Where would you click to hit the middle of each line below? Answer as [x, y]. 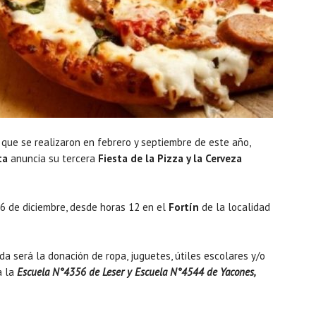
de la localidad [235, 207]
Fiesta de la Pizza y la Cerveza [170, 158]
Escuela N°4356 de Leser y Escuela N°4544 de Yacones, [135, 272]
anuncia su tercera [53, 158]
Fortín [182, 207]
